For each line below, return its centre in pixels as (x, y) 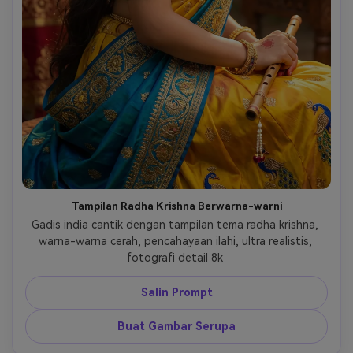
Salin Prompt (176, 292)
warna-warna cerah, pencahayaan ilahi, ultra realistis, (175, 241)
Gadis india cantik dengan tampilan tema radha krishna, (175, 224)
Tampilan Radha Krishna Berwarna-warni (176, 206)
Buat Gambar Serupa (176, 326)
